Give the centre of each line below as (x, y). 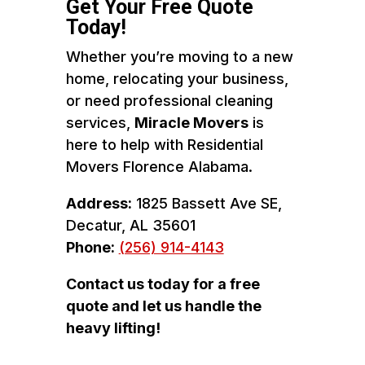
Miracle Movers (191, 122)
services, (100, 122)
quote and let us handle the (163, 306)
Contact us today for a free (163, 284)
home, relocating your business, (177, 78)
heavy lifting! (113, 328)
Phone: (90, 247)
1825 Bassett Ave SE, (207, 203)
